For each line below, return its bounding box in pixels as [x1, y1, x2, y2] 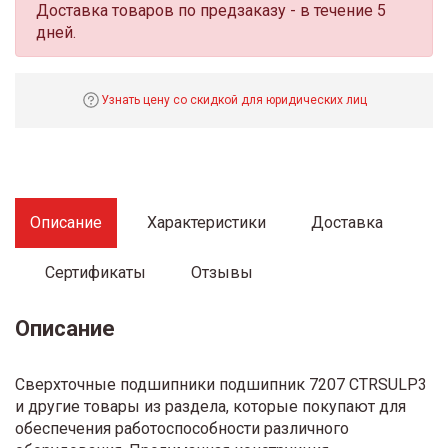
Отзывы [191, 262, 253, 282]
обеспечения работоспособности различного [15, 418, 349, 438]
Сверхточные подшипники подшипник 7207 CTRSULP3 [15, 374, 427, 394]
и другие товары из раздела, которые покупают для [15, 396, 406, 416]
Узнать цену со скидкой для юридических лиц [101, 93, 367, 108]
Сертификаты [45, 262, 146, 282]
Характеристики [147, 212, 266, 232]
